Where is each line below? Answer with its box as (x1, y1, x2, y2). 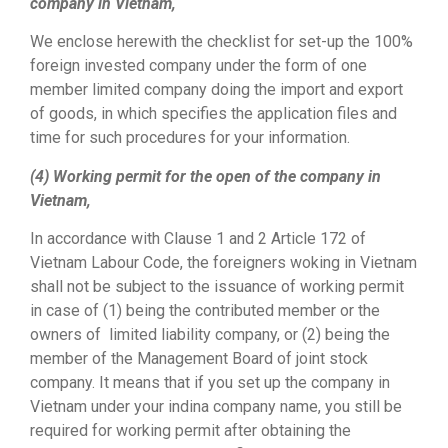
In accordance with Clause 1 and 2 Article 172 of (30, 229, 366, 249)
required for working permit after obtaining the (30, 421, 351, 441)
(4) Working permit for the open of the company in (30, 166, 381, 186)
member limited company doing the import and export (30, 80, 403, 100)
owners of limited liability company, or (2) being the (30, 325, 390, 345)
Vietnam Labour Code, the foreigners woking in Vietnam (30, 253, 417, 273)
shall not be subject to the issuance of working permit (30, 277, 404, 297)
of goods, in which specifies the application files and (30, 104, 397, 124)
